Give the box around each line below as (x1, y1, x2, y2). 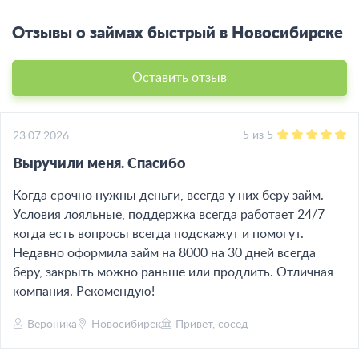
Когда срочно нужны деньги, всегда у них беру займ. (13, 188, 324, 202)
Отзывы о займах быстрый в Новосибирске (12, 25, 343, 42)
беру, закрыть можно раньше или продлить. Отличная (13, 265, 333, 279)
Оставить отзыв (132, 71, 227, 84)
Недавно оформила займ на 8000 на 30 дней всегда (13, 246, 316, 260)
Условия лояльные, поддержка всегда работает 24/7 (13, 208, 325, 221)
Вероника (27, 318, 77, 330)
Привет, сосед (175, 318, 248, 330)
